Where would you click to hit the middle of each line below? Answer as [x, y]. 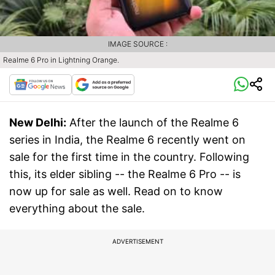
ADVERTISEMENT [137, 242]
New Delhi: [38, 123]
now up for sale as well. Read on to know [116, 192]
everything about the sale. [77, 209]
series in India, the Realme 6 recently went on [127, 140]
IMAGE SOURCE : [137, 44]
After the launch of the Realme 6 [154, 123]
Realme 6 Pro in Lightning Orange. [61, 60]
